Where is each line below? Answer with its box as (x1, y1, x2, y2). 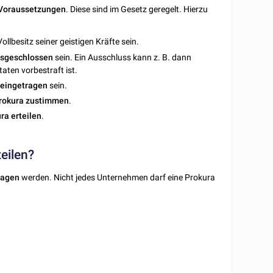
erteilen (11, 111, 42, 121)
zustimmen (26, 95, 69, 105)
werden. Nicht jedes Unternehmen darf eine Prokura (19, 172, 216, 182)
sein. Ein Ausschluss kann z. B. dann (53, 52, 192, 62)
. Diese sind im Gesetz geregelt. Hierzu (66, 4, 208, 15)
